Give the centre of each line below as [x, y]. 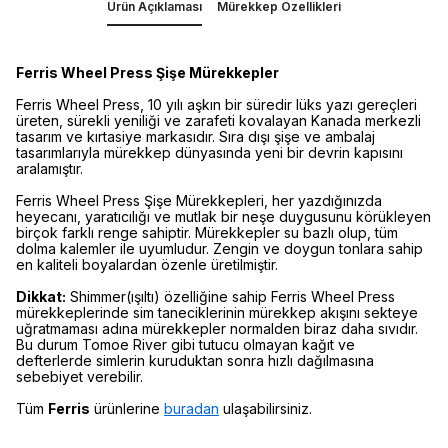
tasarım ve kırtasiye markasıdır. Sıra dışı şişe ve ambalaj [195, 136]
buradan [191, 408]
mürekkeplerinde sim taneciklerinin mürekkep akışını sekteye [217, 312]
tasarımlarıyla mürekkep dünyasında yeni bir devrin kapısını [209, 152]
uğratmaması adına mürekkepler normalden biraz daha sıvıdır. [217, 328]
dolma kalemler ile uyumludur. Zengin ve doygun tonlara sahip [219, 248]
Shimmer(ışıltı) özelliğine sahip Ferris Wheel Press [230, 296]
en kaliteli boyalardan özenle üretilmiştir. [147, 264]
